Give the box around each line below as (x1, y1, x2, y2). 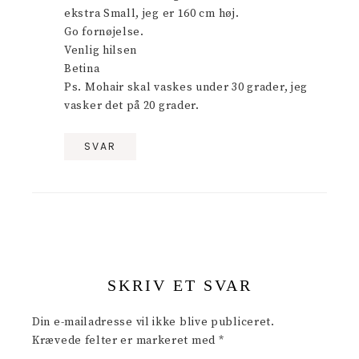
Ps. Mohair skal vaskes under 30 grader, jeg (64, 79, 309, 95)
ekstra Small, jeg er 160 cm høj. (64, 6, 240, 21)
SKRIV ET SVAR (107, 276, 252, 294)
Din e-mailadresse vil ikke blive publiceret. (32, 314, 275, 329)
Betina (64, 61, 100, 76)
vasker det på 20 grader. (64, 98, 200, 113)
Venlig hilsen (64, 42, 138, 58)
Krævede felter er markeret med (32, 333, 219, 348)
